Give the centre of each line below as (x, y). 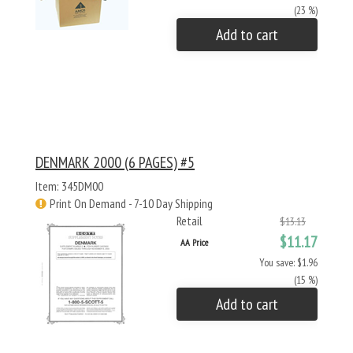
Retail (190, 221)
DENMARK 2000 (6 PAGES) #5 (115, 162)
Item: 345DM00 (69, 186)
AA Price (194, 242)
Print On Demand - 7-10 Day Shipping (131, 203)
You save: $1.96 (288, 262)
